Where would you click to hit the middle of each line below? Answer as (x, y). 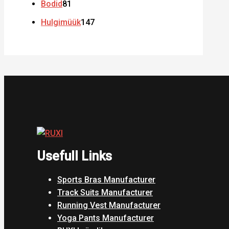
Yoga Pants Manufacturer (106, 218)
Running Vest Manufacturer (109, 205)
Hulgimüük (61, 22)
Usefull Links (74, 156)
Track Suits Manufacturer (105, 192)
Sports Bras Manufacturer (106, 180)
